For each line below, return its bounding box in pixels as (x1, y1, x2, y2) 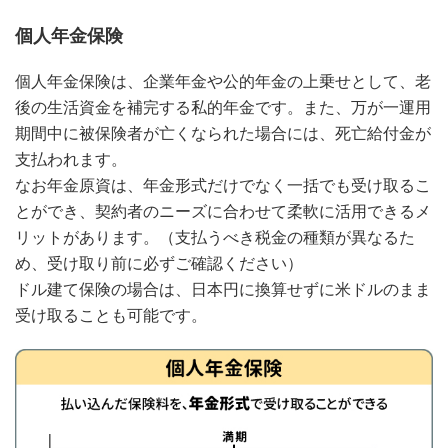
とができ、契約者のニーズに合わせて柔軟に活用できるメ (15, 203, 431, 221)
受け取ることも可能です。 (15, 307, 207, 325)
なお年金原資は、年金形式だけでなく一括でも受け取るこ (15, 177, 431, 195)
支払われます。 (15, 151, 127, 169)
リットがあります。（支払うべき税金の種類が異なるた (15, 229, 415, 247)
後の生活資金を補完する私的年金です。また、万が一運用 (15, 99, 431, 117)
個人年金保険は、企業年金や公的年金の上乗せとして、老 (15, 73, 431, 91)
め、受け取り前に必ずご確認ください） (15, 255, 303, 273)
